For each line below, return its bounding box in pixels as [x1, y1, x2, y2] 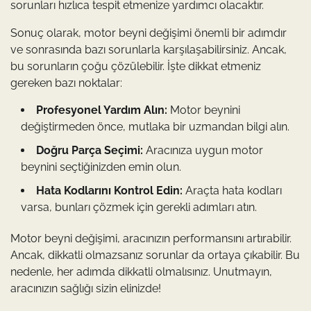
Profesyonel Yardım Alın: [36, 103, 167, 117]
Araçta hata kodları [183, 183, 282, 197]
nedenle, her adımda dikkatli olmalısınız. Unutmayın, [10, 264, 272, 278]
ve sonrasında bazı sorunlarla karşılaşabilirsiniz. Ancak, [10, 42, 287, 56]
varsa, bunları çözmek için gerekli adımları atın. [21, 200, 257, 214]
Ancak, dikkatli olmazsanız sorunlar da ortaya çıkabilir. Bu [10, 248, 300, 262]
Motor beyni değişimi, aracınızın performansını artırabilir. [10, 231, 292, 245]
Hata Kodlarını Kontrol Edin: [36, 183, 183, 197]
